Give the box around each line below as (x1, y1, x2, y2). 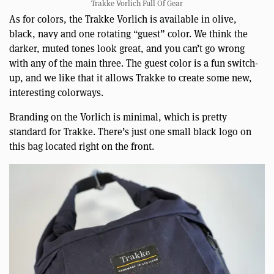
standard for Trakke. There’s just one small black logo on (9, 125, 251, 139)
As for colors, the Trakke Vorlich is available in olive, (9, 13, 237, 26)
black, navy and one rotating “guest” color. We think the (9, 28, 248, 41)
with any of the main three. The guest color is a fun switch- (9, 57, 258, 70)
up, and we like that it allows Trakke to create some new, (9, 72, 252, 85)
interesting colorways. (9, 86, 103, 100)
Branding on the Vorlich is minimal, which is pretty (9, 111, 227, 124)
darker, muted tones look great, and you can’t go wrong (9, 42, 245, 56)
